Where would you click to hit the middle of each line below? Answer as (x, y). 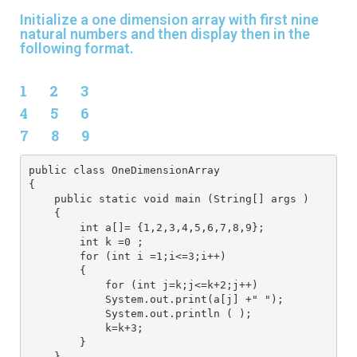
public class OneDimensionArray (124, 170)
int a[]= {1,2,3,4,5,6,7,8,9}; (146, 227)
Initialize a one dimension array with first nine (169, 20)
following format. (77, 49)
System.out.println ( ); (140, 313)
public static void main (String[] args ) (169, 198)
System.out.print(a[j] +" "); (156, 299)
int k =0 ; (86, 241)
